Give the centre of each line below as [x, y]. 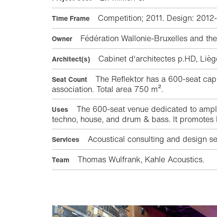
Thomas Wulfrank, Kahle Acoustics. [140, 160]
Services [66, 139]
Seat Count [70, 79]
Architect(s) [71, 59]
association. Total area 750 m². [108, 89]
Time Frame [71, 18]
